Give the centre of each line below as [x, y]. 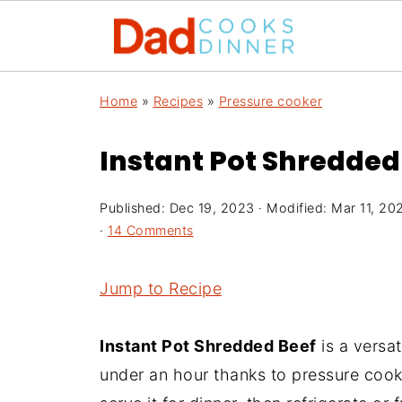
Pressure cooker [270, 101]
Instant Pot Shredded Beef [208, 346]
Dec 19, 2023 [212, 208]
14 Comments [151, 230]
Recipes [178, 101]
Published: [135, 208]
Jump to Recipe [161, 288]
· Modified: [293, 208]
